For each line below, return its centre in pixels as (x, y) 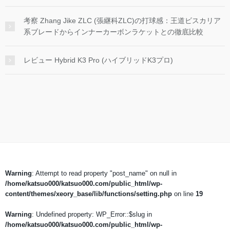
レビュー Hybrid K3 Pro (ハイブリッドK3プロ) (98, 60)
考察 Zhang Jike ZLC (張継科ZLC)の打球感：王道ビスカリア (122, 20)
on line (184, 194)
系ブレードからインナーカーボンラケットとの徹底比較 (113, 32)
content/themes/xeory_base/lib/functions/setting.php (89, 194)
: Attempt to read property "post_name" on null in (104, 173)
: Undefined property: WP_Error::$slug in (92, 214)
